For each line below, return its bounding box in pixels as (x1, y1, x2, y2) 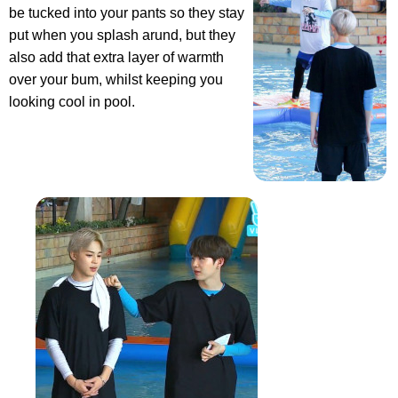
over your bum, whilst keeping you (9, 72, 223, 88)
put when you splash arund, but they (9, 28, 235, 44)
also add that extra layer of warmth (9, 50, 224, 66)
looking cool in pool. (9, 94, 135, 110)
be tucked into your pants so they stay (9, 5, 244, 21)
